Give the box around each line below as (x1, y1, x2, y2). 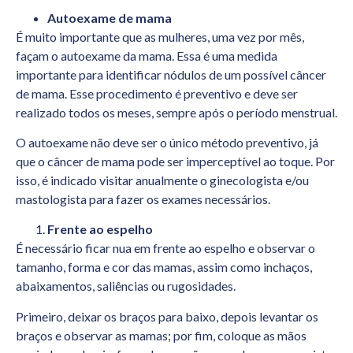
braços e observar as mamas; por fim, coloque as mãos (16, 327, 307, 343)
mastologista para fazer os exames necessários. (16, 191, 270, 206)
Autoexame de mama (47, 9, 172, 25)
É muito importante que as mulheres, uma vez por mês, (16, 28, 304, 44)
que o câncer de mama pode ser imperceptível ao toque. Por (16, 153, 335, 169)
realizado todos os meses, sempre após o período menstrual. (16, 104, 337, 120)
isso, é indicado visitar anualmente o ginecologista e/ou (16, 172, 309, 188)
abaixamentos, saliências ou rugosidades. (16, 278, 236, 294)
